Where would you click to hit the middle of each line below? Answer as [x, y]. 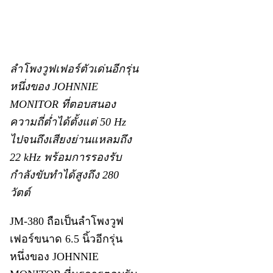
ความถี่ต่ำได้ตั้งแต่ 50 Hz [68, 122]
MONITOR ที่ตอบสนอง [63, 105]
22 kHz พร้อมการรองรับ [66, 158]
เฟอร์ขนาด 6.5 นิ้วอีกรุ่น [66, 239]
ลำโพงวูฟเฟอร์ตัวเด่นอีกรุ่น [74, 69]
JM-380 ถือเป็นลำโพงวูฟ [67, 222]
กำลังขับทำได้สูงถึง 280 [65, 175]
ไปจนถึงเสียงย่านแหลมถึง [71, 140]
